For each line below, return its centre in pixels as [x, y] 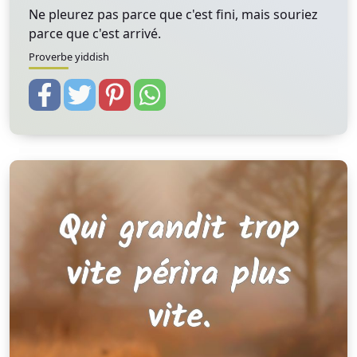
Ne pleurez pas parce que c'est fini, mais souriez [173, 14]
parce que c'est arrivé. [95, 33]
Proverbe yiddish [69, 57]
